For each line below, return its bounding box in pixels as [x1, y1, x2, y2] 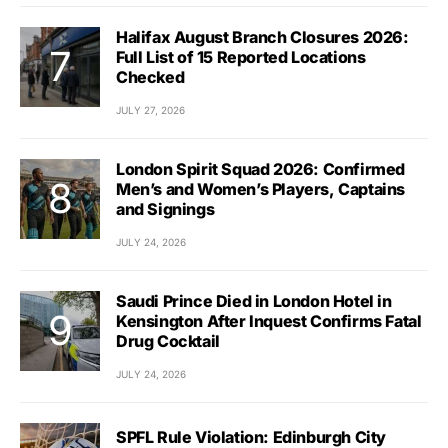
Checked [116, 66, 185, 87]
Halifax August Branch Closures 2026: [116, 26, 409, 47]
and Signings [116, 198, 215, 219]
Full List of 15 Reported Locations [116, 46, 366, 67]
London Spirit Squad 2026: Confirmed [116, 158, 405, 179]
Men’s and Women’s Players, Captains [116, 178, 405, 199]
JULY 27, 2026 [116, 103, 185, 116]
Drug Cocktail [116, 330, 220, 351]
